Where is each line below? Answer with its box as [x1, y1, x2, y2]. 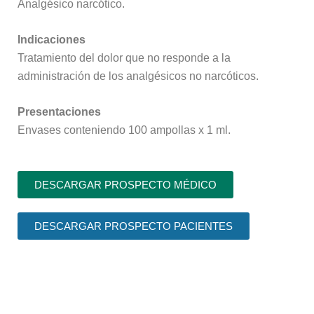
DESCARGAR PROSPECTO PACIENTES [34, 219, 233, 232]
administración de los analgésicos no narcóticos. [18, 69, 259, 82]
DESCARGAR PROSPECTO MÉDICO [34, 178, 217, 191]
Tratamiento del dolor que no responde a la [18, 51, 231, 64]
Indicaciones [18, 33, 86, 46]
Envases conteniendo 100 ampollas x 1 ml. [18, 123, 231, 136]
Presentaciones [18, 105, 101, 118]
